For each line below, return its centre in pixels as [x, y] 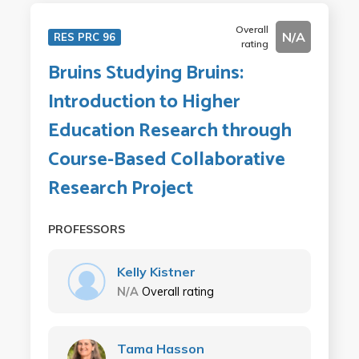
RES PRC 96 [84, 37]
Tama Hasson [160, 349]
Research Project [120, 189]
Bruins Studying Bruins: [145, 74]
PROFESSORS [86, 230]
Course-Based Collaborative [166, 160]
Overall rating [177, 292]
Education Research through [169, 131]
